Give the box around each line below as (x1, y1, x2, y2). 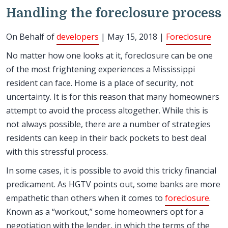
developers (56, 31, 99, 42)
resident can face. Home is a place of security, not (6, 77, 193, 89)
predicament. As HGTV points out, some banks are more (6, 179, 220, 190)
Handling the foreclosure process (6, 6, 221, 20)
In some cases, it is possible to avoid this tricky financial (6, 165, 216, 176)
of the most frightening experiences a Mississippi (6, 64, 195, 75)
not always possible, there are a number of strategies (6, 119, 211, 130)
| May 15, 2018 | (99, 31, 166, 42)
